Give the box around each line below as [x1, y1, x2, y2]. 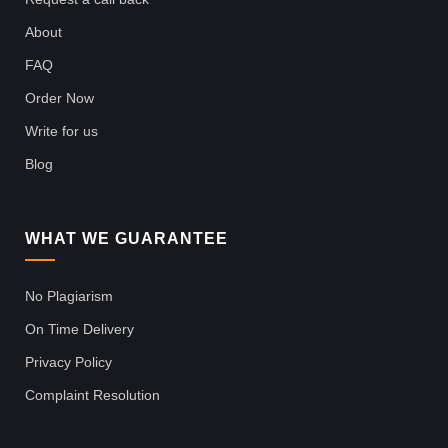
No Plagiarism [25, 287, 113, 304]
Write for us [25, 122, 98, 139]
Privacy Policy [25, 353, 112, 370]
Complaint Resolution [25, 386, 160, 403]
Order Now [25, 89, 94, 106]
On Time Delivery [25, 320, 134, 337]
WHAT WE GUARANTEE [25, 229, 228, 247]
